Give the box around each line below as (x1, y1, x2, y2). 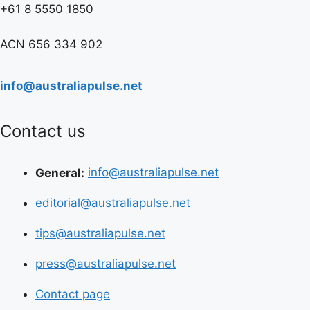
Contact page (35, 287, 110, 301)
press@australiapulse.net (35, 257, 176, 271)
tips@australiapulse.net (35, 226, 165, 240)
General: (35, 165, 84, 179)
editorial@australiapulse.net (35, 196, 190, 210)
